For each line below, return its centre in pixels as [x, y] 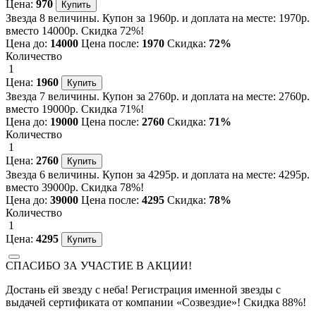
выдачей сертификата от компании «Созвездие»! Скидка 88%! [156, 302]
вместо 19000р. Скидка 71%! [75, 109]
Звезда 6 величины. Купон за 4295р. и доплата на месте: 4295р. [158, 174]
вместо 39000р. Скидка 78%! [75, 187]
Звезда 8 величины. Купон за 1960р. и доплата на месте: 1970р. [158, 18]
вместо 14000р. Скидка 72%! [75, 30]
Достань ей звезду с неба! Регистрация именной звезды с [143, 289]
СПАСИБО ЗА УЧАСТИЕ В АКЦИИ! [99, 265]
